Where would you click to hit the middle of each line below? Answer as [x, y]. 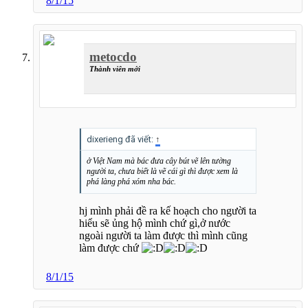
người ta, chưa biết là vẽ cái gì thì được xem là [162, 172]
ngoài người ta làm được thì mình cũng [163, 236]
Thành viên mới [115, 69]
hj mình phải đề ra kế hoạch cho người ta [168, 211]
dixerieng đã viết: [121, 140]
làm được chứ [110, 248]
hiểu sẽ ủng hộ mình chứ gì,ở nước [155, 223]
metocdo [113, 57]
